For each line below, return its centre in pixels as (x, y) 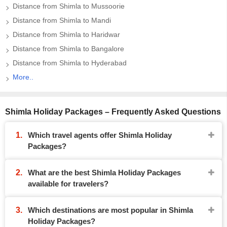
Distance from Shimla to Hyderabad (70, 63)
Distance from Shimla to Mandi (62, 20)
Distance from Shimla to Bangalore (68, 49)
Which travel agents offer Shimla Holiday (100, 135)
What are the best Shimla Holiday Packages (104, 173)
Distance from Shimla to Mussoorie (69, 6)
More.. (23, 77)
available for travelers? (68, 184)
